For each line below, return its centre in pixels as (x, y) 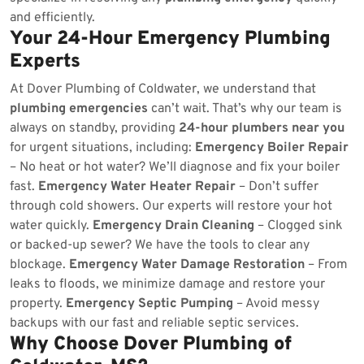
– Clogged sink (299, 226)
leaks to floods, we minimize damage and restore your (167, 284)
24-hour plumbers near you (262, 128)
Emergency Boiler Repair (272, 148)
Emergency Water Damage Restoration (187, 265)
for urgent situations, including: (102, 148)
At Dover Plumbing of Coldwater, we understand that (163, 89)
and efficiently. (52, 18)
